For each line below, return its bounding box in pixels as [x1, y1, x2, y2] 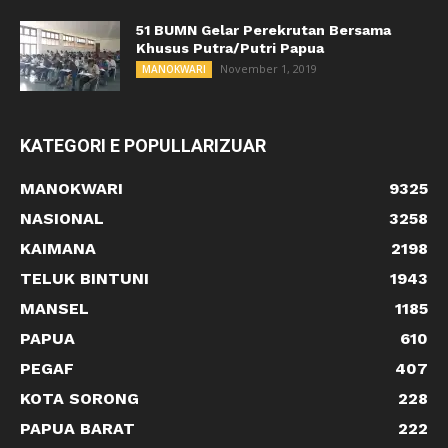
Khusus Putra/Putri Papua [136, 40, 324, 57]
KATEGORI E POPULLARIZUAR [20, 135, 266, 157]
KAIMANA [20, 239, 96, 259]
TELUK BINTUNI [20, 269, 149, 289]
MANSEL [20, 299, 89, 319]
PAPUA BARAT [20, 419, 135, 439]
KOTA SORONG [20, 389, 139, 409]
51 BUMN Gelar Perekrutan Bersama [136, 22, 391, 39]
